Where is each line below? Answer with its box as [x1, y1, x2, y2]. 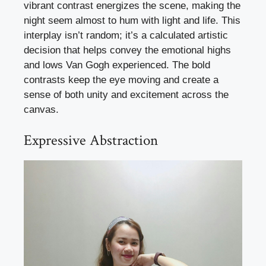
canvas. [24, 104, 59, 116]
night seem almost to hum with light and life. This [24, 15, 240, 27]
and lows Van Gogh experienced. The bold [24, 59, 210, 71]
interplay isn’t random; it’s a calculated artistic [24, 30, 228, 42]
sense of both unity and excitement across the [24, 89, 229, 101]
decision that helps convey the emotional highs [24, 45, 231, 56]
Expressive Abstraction [24, 130, 158, 150]
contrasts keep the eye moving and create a [24, 74, 218, 86]
